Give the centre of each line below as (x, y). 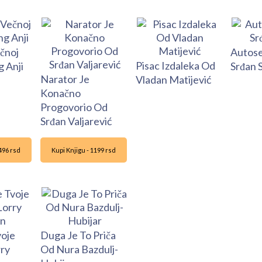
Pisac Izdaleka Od (175, 66)
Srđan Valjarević (76, 121)
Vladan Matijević (173, 80)
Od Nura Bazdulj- (79, 249)
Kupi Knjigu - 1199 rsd (83, 150)
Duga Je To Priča (78, 235)
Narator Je (65, 79)
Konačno (61, 93)
